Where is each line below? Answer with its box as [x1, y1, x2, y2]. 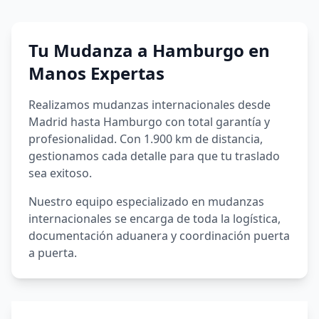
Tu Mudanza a [28, 38, 148, 62]
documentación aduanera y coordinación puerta [28, 228, 290, 244]
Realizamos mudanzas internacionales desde [28, 97, 271, 113]
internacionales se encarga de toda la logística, [28, 211, 281, 226]
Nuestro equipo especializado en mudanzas [28, 194, 264, 209]
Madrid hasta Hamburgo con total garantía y [28, 114, 270, 130]
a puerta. [28, 245, 77, 261]
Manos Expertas [28, 61, 164, 85]
